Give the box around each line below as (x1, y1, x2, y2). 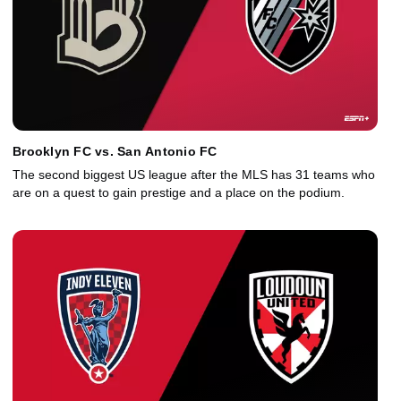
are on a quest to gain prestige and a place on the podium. (13, 185, 345, 200)
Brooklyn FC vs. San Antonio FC (13, 144, 218, 159)
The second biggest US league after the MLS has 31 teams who (13, 167, 375, 183)
